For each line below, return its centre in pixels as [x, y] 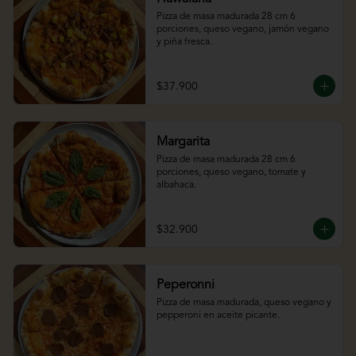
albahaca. [176, 186]
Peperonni [185, 286]
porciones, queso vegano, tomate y [231, 173]
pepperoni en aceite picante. [218, 316]
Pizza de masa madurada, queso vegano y [244, 303]
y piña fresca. [184, 43]
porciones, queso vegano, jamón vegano [242, 30]
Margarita [183, 143]
